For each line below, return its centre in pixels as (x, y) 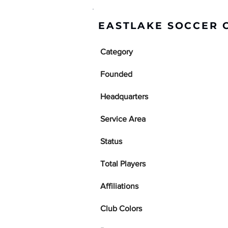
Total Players (123, 164)
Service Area (123, 119)
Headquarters (124, 96)
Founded (116, 74)
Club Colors (121, 208)
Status (111, 141)
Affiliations (119, 186)
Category (117, 52)
